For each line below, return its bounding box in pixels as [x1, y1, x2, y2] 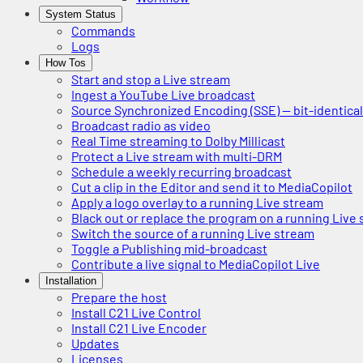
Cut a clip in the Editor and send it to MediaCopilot [71, 179, 352, 194]
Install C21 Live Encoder [71, 320, 207, 335]
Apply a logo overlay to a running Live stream [71, 194, 323, 210]
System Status [45, 8, 116, 20]
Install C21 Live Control [71, 305, 201, 320]
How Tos [45, 57, 86, 69]
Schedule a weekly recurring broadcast [71, 164, 292, 179]
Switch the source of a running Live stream [71, 225, 314, 241]
